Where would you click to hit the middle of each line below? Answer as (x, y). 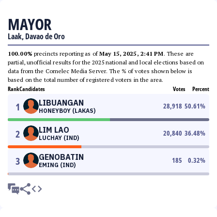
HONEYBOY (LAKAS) (67, 111)
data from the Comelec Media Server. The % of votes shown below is (100, 71)
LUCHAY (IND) (59, 138)
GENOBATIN (61, 157)
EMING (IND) (57, 165)
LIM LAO (54, 130)
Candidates (32, 89)
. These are (178, 54)
